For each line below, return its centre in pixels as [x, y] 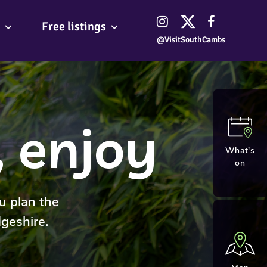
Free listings [74, 27]
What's [240, 150]
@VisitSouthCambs [191, 40]
